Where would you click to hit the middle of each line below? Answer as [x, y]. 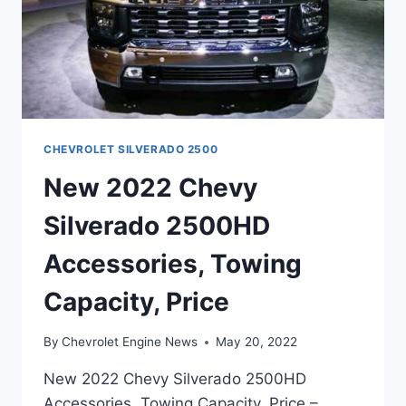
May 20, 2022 [257, 342]
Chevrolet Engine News [130, 342]
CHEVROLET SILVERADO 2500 [131, 149]
